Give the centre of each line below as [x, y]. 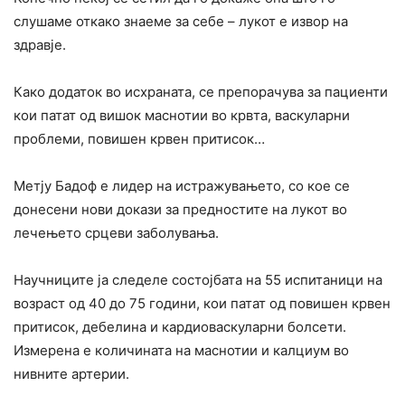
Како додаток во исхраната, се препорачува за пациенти [201, 92]
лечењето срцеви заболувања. [116, 233]
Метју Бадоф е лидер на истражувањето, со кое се [182, 186]
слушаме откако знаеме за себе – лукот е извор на [181, 22]
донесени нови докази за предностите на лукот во [180, 210]
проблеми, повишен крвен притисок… [139, 139]
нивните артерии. [71, 374]
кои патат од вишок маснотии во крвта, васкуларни [182, 116]
